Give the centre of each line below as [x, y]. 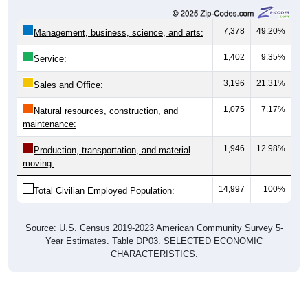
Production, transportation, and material [112, 151]
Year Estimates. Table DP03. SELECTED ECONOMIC [154, 241]
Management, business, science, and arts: [119, 33]
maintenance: [49, 124]
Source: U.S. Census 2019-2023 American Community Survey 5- [154, 228]
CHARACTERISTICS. [154, 254]
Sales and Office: [68, 85]
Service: [50, 59]
